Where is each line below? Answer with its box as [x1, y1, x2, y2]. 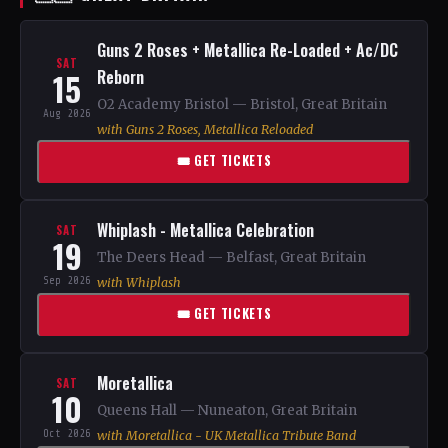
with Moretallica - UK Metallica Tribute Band [97, 428, 356, 443]
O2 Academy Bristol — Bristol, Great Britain [97, 96, 387, 113]
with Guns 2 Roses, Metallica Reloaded [97, 122, 313, 137]
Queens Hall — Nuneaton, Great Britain [97, 402, 357, 419]
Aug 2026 [43, 107, 91, 120]
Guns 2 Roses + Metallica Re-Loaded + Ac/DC [97, 38, 398, 62]
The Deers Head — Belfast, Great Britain [97, 249, 366, 266]
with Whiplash [97, 275, 181, 290]
